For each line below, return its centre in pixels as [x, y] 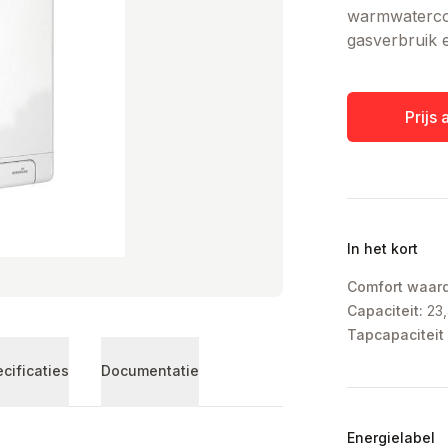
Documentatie [150, 370]
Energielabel [391, 437]
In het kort [383, 248]
